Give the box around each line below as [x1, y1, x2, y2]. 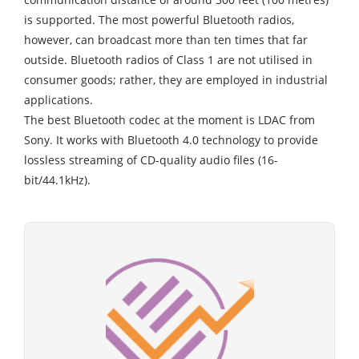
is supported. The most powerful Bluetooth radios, [24, 12, 294, 28]
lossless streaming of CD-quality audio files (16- [24, 152, 278, 168]
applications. [24, 92, 93, 108]
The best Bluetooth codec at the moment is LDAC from [24, 112, 315, 128]
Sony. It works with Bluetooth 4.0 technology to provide [24, 132, 318, 148]
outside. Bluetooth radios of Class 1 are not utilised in [24, 52, 313, 68]
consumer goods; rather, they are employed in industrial [24, 72, 328, 88]
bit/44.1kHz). [24, 172, 91, 188]
